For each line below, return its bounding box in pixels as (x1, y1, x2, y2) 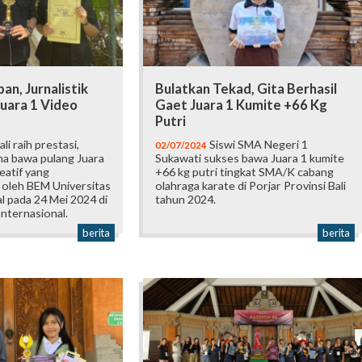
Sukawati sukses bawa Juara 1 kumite (155, 150, 345, 165)
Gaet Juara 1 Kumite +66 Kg (155, 96, 328, 113)
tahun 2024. (155, 192, 217, 206)
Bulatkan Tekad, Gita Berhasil (155, 80, 338, 97)
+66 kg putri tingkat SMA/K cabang (155, 164, 335, 179)
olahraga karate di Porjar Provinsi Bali (155, 178, 347, 192)
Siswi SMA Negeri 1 (207, 137, 309, 151)
